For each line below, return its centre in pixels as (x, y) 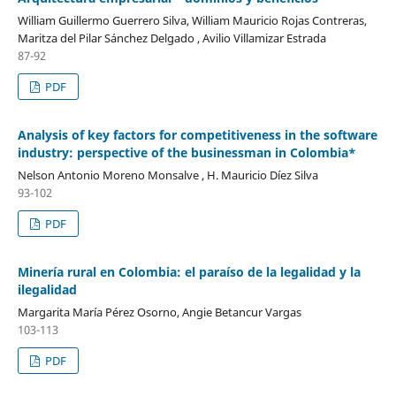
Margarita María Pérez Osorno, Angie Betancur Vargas (159, 312)
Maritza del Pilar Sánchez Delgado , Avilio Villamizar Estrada (171, 38)
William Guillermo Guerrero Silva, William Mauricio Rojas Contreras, (192, 20)
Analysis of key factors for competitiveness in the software (197, 134)
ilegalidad (47, 289)
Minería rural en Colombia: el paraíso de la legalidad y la (189, 271)
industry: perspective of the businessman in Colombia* (187, 152)
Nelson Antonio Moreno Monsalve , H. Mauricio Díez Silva (168, 175)
